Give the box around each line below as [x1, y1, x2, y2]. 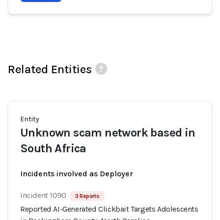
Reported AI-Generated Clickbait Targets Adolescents [20, 204, 198, 214]
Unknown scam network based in [20, 126, 195, 139]
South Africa [20, 141, 86, 155]
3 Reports [75, 192, 100, 199]
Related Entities [8, 62, 92, 76]
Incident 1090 [20, 191, 66, 200]
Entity [20, 115, 39, 123]
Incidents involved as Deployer [20, 169, 133, 178]
